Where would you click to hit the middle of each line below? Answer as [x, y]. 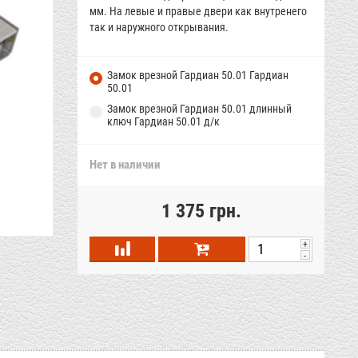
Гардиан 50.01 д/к [177, 121]
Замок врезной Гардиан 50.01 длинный [200, 109]
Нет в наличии [125, 165]
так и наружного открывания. [159, 27]
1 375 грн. [201, 211]
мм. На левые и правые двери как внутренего [199, 11]
